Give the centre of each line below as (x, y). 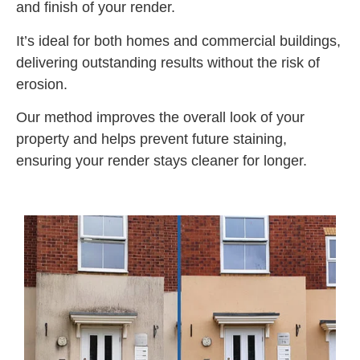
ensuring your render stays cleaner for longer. (162, 160)
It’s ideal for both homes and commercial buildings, (178, 41)
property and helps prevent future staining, (151, 139)
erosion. (42, 84)
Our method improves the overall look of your (160, 117)
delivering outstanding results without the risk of (168, 62)
